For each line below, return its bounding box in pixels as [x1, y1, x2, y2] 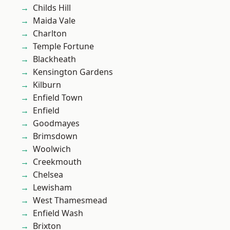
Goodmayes [33, 118, 80, 129]
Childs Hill [33, 2, 71, 13]
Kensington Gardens [33, 66, 113, 78]
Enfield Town [33, 92, 83, 103]
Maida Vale [33, 15, 75, 26]
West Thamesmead [33, 195, 107, 206]
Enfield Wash [33, 207, 83, 219]
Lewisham [33, 182, 72, 193]
